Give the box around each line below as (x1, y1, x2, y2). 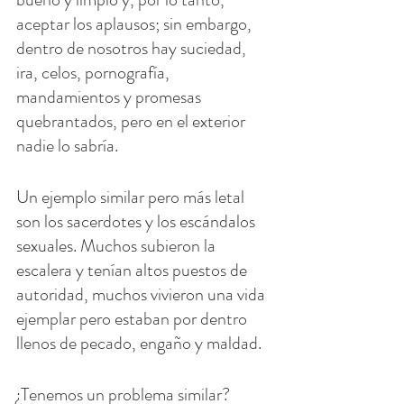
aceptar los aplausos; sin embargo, (16, 10, 255, 37)
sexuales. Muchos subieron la (16, 232, 219, 259)
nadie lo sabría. (16, 132, 118, 159)
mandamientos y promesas (16, 83, 205, 110)
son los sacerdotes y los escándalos (16, 207, 259, 234)
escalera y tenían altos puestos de (16, 256, 251, 283)
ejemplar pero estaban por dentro (16, 305, 251, 332)
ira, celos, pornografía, (16, 59, 173, 86)
